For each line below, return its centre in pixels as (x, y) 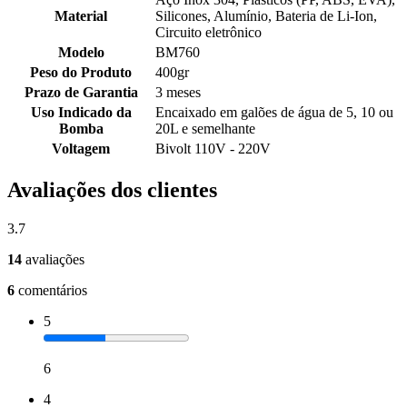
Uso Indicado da (81, 113)
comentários (53, 291)
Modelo (81, 53)
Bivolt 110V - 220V (213, 149)
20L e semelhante (205, 129)
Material (81, 16)
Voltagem (81, 149)
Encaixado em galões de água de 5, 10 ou (274, 113)
